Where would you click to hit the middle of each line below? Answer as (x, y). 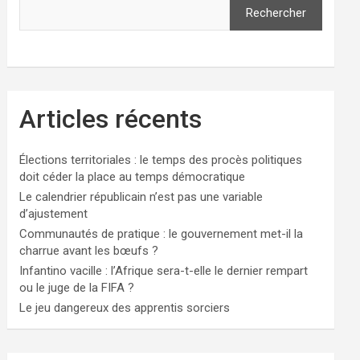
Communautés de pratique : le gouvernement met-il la (162, 234)
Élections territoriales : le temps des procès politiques (161, 160)
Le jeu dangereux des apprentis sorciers (125, 308)
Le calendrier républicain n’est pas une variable (141, 197)
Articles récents (111, 119)
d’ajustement (54, 214)
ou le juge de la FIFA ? (77, 288)
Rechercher (276, 13)
